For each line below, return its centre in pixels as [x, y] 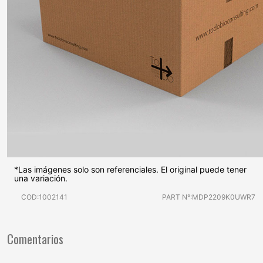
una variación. [41, 178]
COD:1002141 [44, 197]
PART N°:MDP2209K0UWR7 [208, 197]
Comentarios [35, 238]
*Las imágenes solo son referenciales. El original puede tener [130, 169]
